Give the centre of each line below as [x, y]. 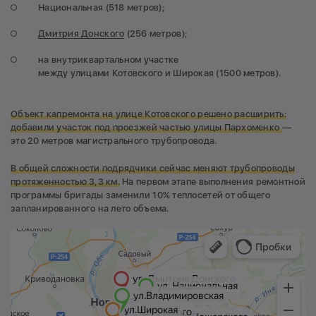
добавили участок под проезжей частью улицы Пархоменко [146, 128]
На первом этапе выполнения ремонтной [212, 181]
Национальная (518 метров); [103, 8]
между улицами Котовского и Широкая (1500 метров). [161, 73]
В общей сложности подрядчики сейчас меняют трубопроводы [153, 168]
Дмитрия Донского [81, 34]
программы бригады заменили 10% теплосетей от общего [141, 195]
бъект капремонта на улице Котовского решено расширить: [152, 114]
